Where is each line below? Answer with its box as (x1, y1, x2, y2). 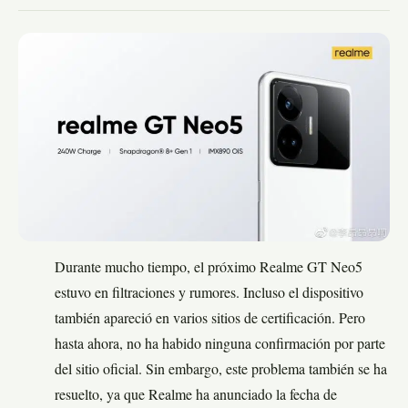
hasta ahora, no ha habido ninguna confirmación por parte (55, 338, 385, 353)
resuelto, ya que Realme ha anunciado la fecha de (55, 389, 337, 404)
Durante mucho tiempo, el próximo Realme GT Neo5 (55, 261, 362, 277)
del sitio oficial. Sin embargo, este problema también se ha (55, 363, 387, 379)
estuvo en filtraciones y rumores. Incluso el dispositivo (55, 287, 363, 302)
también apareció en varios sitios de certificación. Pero (55, 312, 365, 328)
